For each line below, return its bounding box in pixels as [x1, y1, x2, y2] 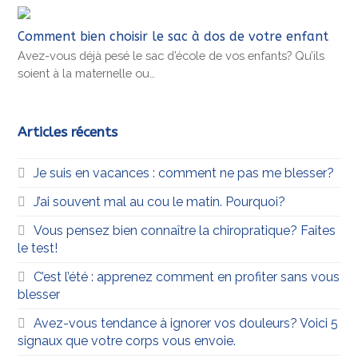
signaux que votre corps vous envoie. [18, 332, 237, 348]
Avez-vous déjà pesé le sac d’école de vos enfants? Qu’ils [18, 48, 325, 62]
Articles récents [18, 123, 118, 141]
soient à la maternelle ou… [18, 66, 156, 80]
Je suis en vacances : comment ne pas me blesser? [34, 165, 335, 181]
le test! [18, 240, 58, 256]
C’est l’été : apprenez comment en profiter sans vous [34, 268, 340, 284]
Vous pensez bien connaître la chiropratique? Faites [34, 222, 336, 238]
